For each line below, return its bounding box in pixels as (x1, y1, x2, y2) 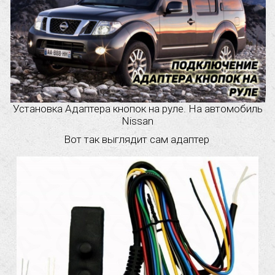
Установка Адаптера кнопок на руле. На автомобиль (12, 102, 263, 115)
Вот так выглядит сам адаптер (63, 133, 212, 145)
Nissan (122, 114, 153, 127)
